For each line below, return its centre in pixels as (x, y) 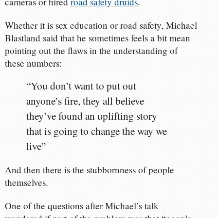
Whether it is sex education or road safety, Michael (101, 25)
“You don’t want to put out (82, 85)
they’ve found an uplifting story (92, 116)
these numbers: (34, 63)
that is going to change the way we (97, 131)
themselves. (27, 182)
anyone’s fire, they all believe (85, 100)
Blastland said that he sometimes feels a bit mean (98, 37)
